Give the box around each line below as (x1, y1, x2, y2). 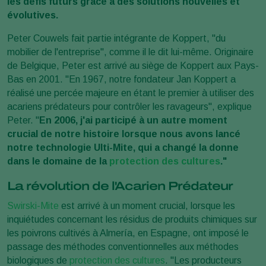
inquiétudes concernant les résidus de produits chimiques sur (7, 214, 257, 224)
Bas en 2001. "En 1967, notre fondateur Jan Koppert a (7, 74, 236, 84)
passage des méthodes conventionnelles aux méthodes (7, 241, 239, 252)
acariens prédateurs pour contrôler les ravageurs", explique (7, 101, 252, 112)
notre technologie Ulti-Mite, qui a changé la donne (7, 142, 239, 153)
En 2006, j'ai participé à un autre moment (39, 115, 227, 125)
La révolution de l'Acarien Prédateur (7, 179, 233, 192)
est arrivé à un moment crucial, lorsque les (59, 200, 235, 211)
